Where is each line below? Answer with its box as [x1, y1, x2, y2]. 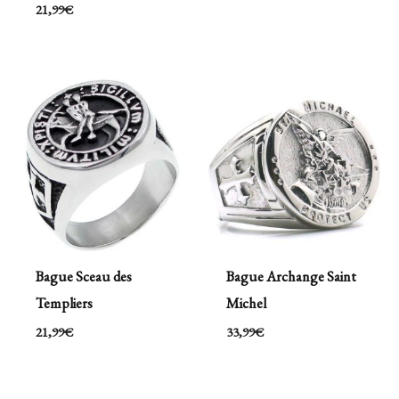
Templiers [35, 292, 93, 313]
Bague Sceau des [35, 265, 132, 286]
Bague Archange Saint [225, 265, 356, 286]
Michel [225, 292, 266, 313]
